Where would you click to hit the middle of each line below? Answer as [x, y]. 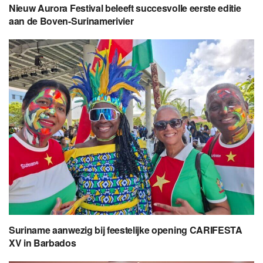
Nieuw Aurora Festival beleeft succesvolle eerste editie [125, 8]
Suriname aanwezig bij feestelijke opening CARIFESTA [126, 230]
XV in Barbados [43, 243]
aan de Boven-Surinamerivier [71, 21]
